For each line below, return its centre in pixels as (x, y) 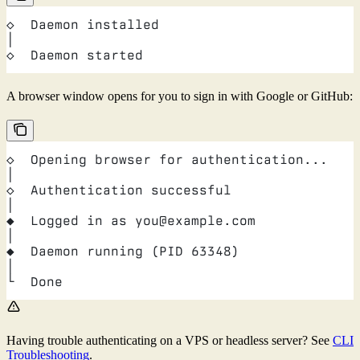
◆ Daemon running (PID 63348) (123, 251)
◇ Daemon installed (83, 24)
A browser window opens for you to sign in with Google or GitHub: (180, 96)
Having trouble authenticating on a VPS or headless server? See (170, 340)
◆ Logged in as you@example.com (131, 220)
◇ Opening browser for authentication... (167, 159)
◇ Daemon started (75, 55)
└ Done (35, 281)
